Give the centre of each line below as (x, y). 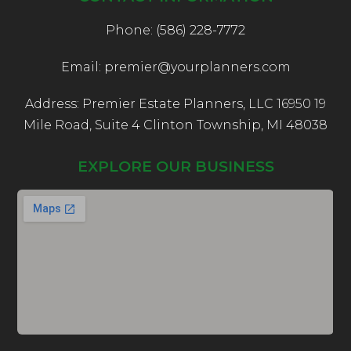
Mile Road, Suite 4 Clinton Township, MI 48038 (175, 125)
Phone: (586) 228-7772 (175, 31)
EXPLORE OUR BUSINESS (175, 167)
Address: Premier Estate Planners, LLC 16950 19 (175, 104)
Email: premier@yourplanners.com (175, 67)
